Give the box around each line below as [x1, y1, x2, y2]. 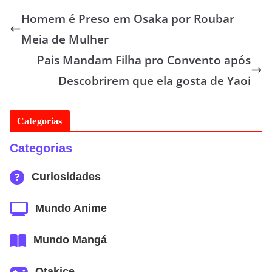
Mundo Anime [35, 202, 107, 215]
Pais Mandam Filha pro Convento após [37, 52, 251, 68]
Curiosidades [32, 171, 101, 183]
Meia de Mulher [21, 31, 109, 47]
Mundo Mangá [33, 234, 107, 246]
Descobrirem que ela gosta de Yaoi [58, 72, 251, 89]
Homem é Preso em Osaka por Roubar [21, 10, 234, 27]
